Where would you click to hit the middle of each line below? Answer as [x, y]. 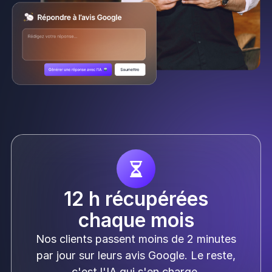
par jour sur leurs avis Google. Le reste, [136, 256]
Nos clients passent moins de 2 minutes [136, 239]
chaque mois [136, 220]
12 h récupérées [136, 199]
